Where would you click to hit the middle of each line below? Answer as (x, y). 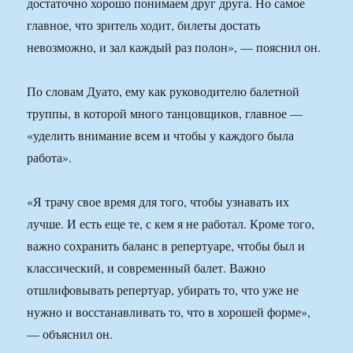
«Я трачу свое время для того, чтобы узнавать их (158, 202)
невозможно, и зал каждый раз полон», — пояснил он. (174, 47)
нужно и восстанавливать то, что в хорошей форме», (169, 312)
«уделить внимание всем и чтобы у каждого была (161, 136)
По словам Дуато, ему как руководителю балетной (163, 91)
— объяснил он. (70, 334)
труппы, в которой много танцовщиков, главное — (165, 113)
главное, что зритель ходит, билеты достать (144, 25)
